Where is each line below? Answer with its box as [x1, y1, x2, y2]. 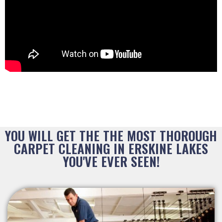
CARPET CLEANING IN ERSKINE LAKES [14, 138, 208, 158]
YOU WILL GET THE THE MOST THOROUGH [5, 125, 217, 145]
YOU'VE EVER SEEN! [62, 151, 160, 171]
